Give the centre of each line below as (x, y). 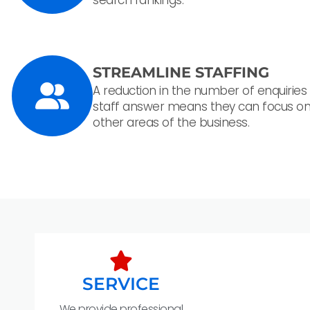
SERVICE (121, 284)
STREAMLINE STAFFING (181, 72)
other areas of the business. (171, 122)
